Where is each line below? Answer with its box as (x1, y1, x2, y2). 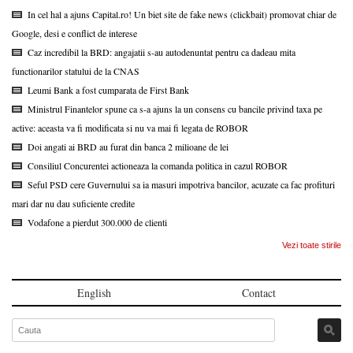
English (77, 284, 111, 300)
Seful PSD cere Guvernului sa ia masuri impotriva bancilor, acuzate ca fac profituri (28, 177, 335, 191)
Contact (242, 284, 276, 300)
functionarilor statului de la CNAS (12, 64, 139, 77)
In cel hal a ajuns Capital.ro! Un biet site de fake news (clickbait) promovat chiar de (28, 7, 336, 20)
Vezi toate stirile (282, 240, 341, 250)
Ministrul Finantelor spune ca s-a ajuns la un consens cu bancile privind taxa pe (28, 102, 322, 115)
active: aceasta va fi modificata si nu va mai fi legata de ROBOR (12, 121, 248, 134)
